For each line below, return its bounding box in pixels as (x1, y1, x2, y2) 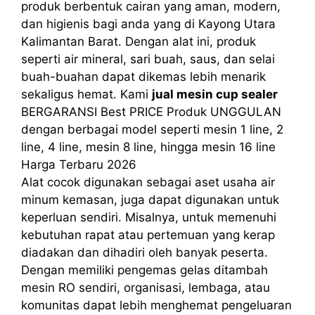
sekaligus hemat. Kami (21, 86, 152, 101)
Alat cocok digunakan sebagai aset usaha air (21, 174, 275, 189)
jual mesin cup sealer (152, 86, 278, 101)
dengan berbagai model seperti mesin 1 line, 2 (21, 122, 283, 136)
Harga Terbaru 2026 (21, 157, 136, 172)
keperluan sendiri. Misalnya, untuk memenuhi (21, 210, 276, 224)
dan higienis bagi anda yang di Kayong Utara (21, 16, 276, 31)
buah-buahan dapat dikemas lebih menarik (21, 69, 266, 84)
